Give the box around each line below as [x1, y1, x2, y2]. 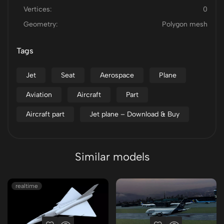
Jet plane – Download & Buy [89, 110, 179, 118]
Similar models [74, 150, 149, 163]
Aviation [26, 90, 52, 99]
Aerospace [100, 71, 134, 79]
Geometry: [23, 20, 57, 28]
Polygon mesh [162, 20, 207, 28]
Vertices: [23, 5, 51, 13]
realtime [15, 182, 38, 189]
